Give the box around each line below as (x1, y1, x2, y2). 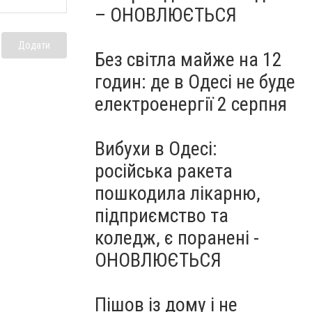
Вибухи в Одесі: (95, 137, 217, 160)
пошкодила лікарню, (95, 182, 260, 205)
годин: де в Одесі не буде (95, 70, 295, 93)
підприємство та (95, 204, 228, 227)
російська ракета (95, 159, 233, 182)
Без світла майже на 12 (95, 48, 282, 71)
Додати (18, 39, 50, 51)
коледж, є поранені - (95, 226, 259, 249)
